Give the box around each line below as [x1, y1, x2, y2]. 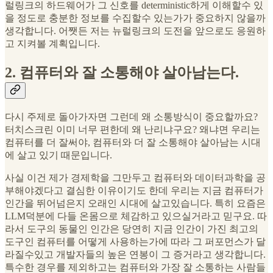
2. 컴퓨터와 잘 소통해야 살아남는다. [5, 65, 239, 81]
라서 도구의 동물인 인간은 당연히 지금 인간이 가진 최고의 [5, 224, 258, 235]
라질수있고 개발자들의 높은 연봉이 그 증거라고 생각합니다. [5, 249, 266, 260]
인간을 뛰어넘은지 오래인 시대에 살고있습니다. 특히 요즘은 [5, 198, 266, 209]
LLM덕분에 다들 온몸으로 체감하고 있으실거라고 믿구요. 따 [5, 211, 267, 222]
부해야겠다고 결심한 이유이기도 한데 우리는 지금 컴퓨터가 [5, 185, 263, 196]
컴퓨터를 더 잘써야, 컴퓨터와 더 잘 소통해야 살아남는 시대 [5, 137, 261, 148]
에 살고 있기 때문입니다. [5, 150, 112, 161]
